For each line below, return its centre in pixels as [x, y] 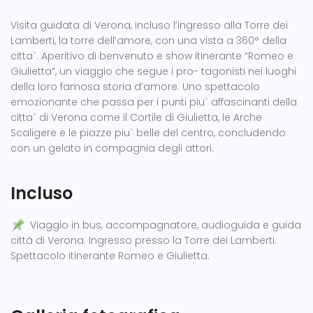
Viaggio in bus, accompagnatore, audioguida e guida [163, 225]
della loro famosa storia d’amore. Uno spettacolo [135, 87]
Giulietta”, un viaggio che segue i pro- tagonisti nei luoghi [153, 71]
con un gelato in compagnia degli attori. [112, 148]
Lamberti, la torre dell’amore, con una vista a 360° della [148, 41]
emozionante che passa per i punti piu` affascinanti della [154, 102]
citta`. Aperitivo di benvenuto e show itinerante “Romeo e [152, 56]
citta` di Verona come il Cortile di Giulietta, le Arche [136, 117]
